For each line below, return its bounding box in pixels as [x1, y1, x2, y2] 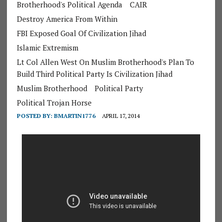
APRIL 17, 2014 [102, 111, 140, 119]
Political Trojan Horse [16, 97, 92, 108]
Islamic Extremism [16, 42, 78, 53]
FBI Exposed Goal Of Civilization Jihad [16, 28, 146, 38]
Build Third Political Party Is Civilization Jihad [16, 68, 172, 79]
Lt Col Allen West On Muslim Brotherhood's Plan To [16, 56, 194, 67]
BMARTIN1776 [54, 111, 96, 119]
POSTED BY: [16, 111, 54, 119]
